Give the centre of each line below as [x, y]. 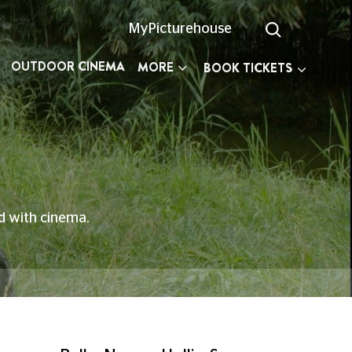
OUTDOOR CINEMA [68, 66]
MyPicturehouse [180, 29]
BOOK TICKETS [248, 68]
